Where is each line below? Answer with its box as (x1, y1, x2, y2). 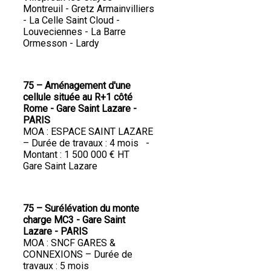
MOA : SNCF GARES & (23, 237, 116, 249)
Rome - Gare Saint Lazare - (23, 103, 137, 115)
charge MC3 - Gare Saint (23, 214, 125, 226)
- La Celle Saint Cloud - (23, 15, 120, 27)
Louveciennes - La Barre (23, 26, 126, 38)
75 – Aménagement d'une (23, 80, 131, 92)
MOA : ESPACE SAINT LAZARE (23, 126, 153, 138)
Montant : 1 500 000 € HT (23, 149, 129, 161)
